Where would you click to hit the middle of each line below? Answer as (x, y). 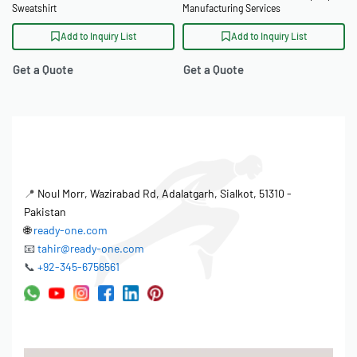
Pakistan (45, 211)
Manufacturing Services (231, 8)
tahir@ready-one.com (91, 248)
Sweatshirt (34, 8)
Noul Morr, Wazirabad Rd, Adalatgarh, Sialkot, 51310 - (165, 193)
